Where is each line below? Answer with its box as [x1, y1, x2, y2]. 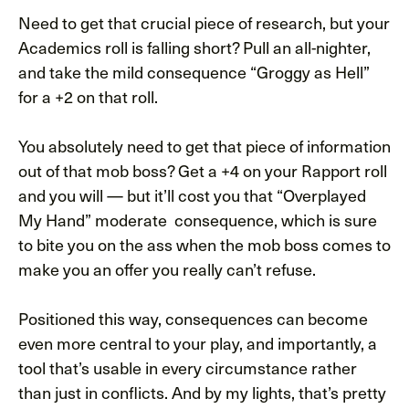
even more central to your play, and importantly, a [18, 330, 377, 355]
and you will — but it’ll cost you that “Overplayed [18, 182, 366, 207]
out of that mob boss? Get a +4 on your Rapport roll [18, 157, 387, 183]
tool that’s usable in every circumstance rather [18, 354, 357, 380]
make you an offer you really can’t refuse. [18, 256, 316, 281]
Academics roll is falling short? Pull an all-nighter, [18, 34, 371, 59]
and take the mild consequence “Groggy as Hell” [18, 58, 370, 84]
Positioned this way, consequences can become [18, 305, 368, 330]
